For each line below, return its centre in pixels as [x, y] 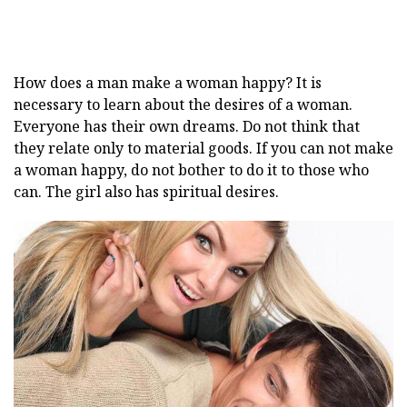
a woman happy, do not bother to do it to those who [191, 169]
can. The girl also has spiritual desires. [146, 191]
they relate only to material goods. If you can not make [203, 148]
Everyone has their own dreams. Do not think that [187, 126]
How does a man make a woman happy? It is [168, 82]
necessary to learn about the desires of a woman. [183, 104]
